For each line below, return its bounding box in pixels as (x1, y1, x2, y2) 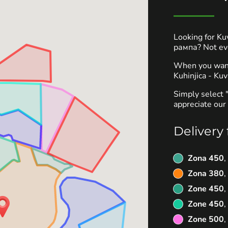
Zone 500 (188, 214, 224, 225)
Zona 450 (188, 153, 224, 164)
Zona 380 (188, 168, 224, 179)
